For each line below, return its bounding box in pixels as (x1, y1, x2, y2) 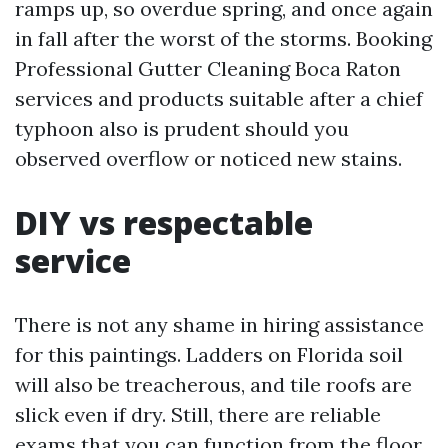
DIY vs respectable (15, 201, 313, 244)
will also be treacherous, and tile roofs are (15, 372, 412, 397)
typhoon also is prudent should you (15, 116, 349, 141)
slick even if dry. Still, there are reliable (15, 402, 381, 427)
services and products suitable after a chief (15, 86, 423, 111)
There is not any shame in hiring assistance (15, 312, 424, 337)
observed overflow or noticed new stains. (15, 146, 402, 171)
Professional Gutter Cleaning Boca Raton (15, 56, 401, 81)
